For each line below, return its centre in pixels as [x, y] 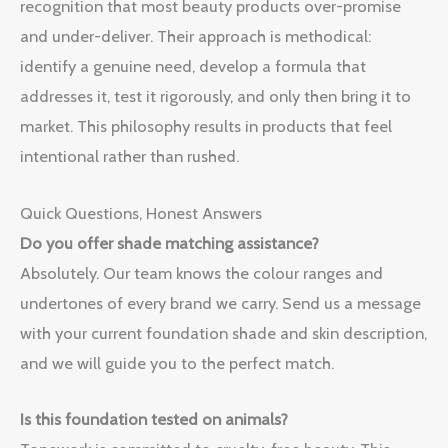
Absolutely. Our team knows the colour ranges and [201, 272]
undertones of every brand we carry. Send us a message [220, 302]
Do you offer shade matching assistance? [169, 242]
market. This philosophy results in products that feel [206, 126]
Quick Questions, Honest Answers [141, 212]
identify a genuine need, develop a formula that [193, 66]
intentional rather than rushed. [129, 156]
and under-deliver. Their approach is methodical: [195, 36]
